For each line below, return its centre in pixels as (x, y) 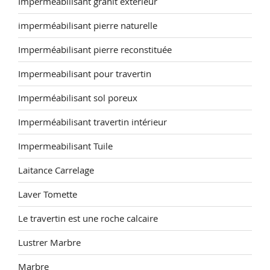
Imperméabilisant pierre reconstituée (95, 49)
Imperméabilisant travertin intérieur (93, 122)
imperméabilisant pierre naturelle (88, 25)
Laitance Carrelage (56, 170)
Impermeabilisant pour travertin (85, 74)
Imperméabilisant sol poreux (78, 98)
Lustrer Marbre (49, 242)
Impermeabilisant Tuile (65, 146)
